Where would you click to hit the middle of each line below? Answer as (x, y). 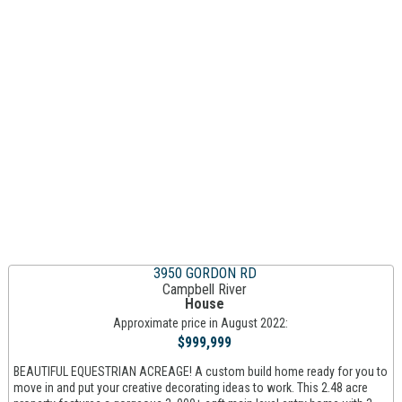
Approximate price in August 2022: (201, 323)
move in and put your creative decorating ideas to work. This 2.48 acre (190, 388)
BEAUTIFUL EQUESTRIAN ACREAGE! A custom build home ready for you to (200, 371)
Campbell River (205, 289)
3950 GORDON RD (205, 273)
